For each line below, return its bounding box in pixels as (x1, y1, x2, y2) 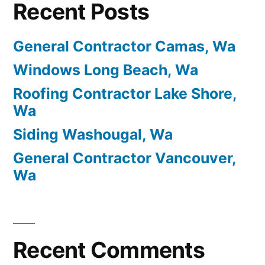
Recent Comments (13, 237, 205, 264)
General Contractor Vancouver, (13, 149, 236, 167)
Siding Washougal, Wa (13, 125, 173, 144)
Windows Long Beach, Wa (13, 61, 198, 79)
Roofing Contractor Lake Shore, (13, 85, 237, 103)
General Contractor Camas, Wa (13, 37, 235, 56)
